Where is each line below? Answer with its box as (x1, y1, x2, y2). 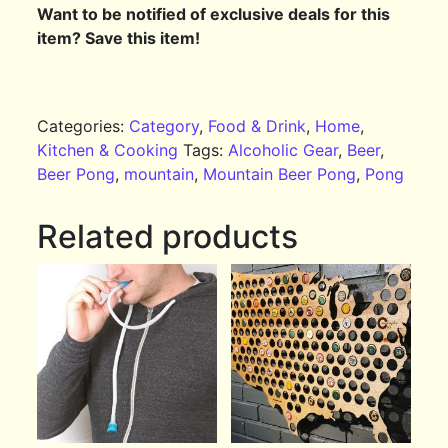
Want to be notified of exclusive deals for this (37, 4, 391, 25)
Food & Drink (208, 116, 307, 137)
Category (129, 116, 200, 137)
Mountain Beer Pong (203, 164, 357, 185)
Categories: (37, 116, 130, 137)
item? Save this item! (37, 28, 201, 49)
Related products (37, 217, 299, 257)
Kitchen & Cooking (37, 140, 179, 161)
